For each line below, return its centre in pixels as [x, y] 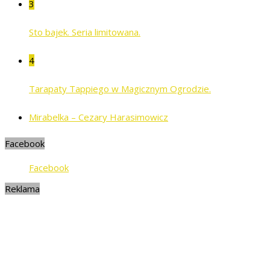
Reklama [22, 189]
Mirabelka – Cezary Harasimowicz [99, 117]
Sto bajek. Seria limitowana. [85, 32]
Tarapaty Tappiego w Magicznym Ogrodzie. [120, 89]
